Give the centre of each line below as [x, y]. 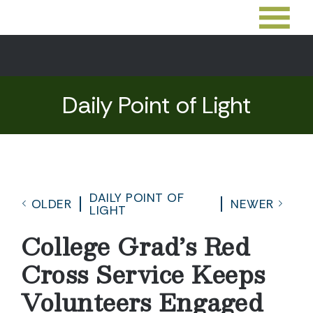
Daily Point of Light [156, 105]
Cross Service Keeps [143, 274]
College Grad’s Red [136, 246]
